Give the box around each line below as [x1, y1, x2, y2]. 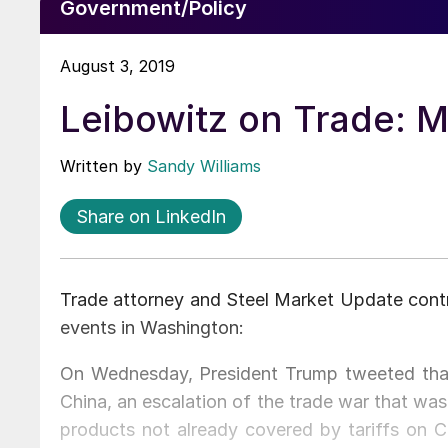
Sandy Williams [147, 155, 261, 176]
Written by [60, 155, 147, 176]
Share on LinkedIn [76, 205, 226, 227]
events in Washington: [60, 316, 244, 338]
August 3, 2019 [60, 55, 175, 76]
